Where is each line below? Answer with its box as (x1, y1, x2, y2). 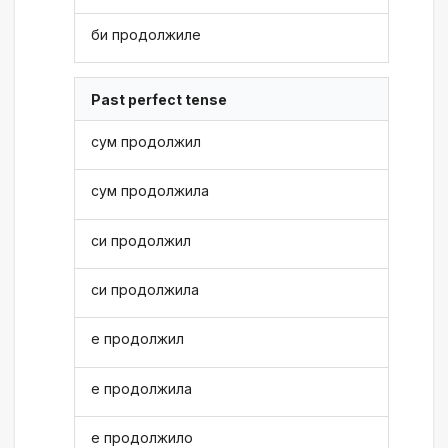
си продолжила (91, 281, 200, 299)
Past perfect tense (91, 90, 228, 108)
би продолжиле (91, 26, 202, 44)
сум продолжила (91, 182, 210, 200)
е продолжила (91, 379, 193, 397)
